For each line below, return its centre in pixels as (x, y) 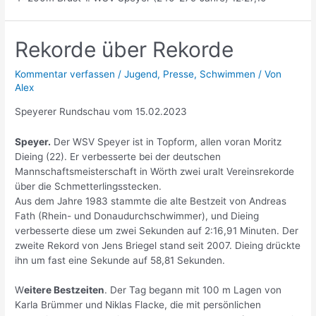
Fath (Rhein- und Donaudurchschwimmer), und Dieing (137, 216)
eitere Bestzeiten (65, 290)
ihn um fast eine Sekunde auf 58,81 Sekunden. (120, 261)
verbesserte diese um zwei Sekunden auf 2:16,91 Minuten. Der (157, 231)
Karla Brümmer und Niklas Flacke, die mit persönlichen (138, 305)
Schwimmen (228, 74)
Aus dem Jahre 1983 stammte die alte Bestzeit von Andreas (151, 201)
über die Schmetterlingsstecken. (89, 187)
